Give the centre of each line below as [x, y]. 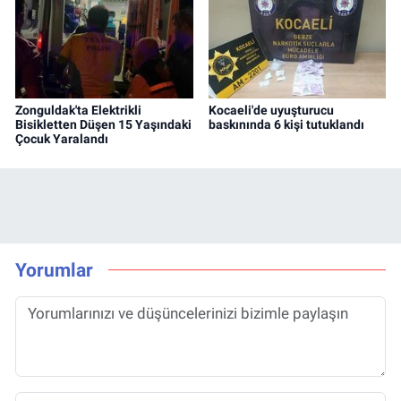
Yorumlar [54, 270]
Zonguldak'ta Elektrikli [78, 110]
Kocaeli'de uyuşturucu [271, 110]
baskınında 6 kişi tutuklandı [286, 124]
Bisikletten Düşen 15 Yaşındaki [103, 124]
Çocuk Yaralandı [62, 138]
